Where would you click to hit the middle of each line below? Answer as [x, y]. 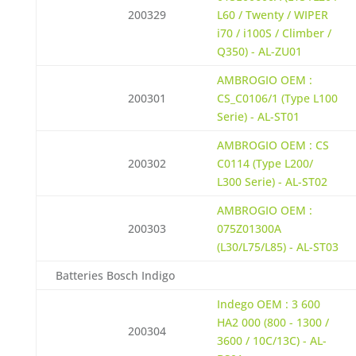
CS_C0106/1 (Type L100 [277, 98]
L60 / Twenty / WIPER [272, 15]
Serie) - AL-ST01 [258, 116]
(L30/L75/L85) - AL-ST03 [277, 247]
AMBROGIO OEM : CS [273, 145]
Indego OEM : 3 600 [268, 304]
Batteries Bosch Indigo [115, 275]
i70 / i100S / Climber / [274, 33]
